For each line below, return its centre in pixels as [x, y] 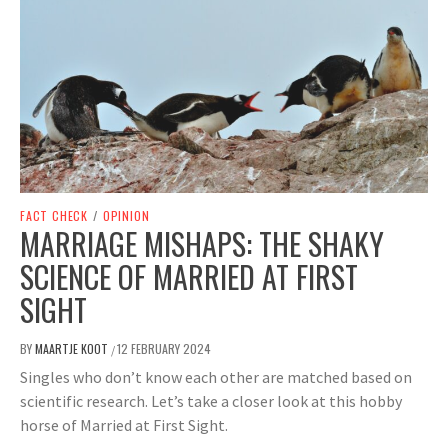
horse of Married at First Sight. [124, 425]
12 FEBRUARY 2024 [164, 349]
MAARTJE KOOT [73, 349]
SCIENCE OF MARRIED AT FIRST [189, 277]
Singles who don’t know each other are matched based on [216, 377]
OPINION [126, 216]
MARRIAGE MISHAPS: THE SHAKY [202, 244]
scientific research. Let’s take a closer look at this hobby [211, 401]
